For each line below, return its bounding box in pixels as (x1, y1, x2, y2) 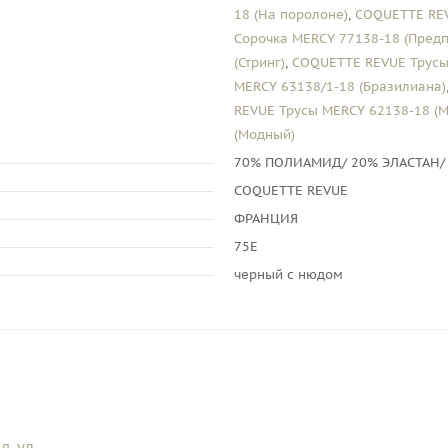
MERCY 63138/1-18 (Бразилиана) (234, 78, 446, 95)
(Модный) (234, 126, 295, 143)
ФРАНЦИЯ (234, 210, 298, 227)
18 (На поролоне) (234, 6, 348, 23)
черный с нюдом (234, 266, 343, 283)
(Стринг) (234, 54, 285, 71)
